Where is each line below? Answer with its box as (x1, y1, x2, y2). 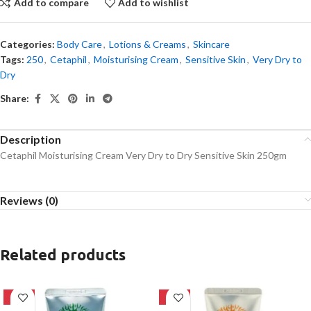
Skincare (193, 37, 230, 50)
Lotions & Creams (109, 37, 186, 50)
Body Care (57, 37, 102, 50)
